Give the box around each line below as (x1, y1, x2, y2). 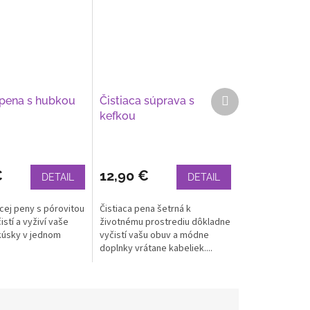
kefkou (100, 109, 136, 122)
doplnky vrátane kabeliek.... (100, 241, 213, 255)
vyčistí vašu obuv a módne (100, 228, 210, 242)
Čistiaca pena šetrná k (100, 201, 192, 216)
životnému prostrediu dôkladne (100, 215, 231, 229)
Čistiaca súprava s (100, 93, 195, 107)
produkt (228, 99, 262, 113)
